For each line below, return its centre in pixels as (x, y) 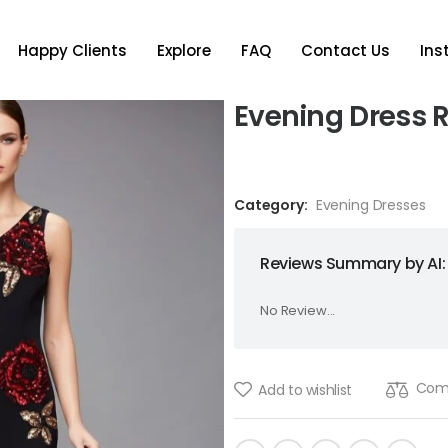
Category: (270, 205)
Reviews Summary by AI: (352, 263)
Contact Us (345, 50)
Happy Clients (72, 50)
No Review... (297, 310)
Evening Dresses (370, 205)
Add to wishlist (305, 389)
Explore (183, 50)
